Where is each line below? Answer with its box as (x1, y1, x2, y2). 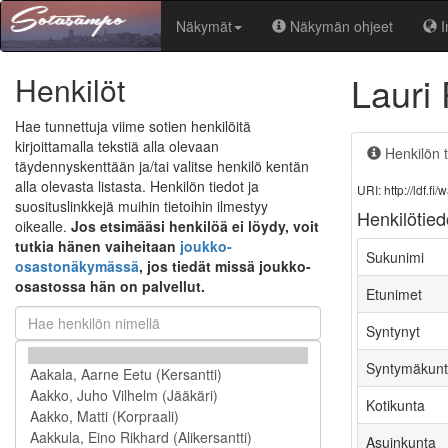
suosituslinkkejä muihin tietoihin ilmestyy (15, 196, 268, 216)
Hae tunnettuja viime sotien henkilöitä (15, 116, 251, 136)
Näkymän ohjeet (290, 16, 393, 36)
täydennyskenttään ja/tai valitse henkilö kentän (15, 156, 309, 176)
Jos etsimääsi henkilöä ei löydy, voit (71, 216, 319, 236)
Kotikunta (366, 395, 425, 415)
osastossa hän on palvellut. (15, 276, 205, 296)
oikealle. (15, 216, 71, 236)
